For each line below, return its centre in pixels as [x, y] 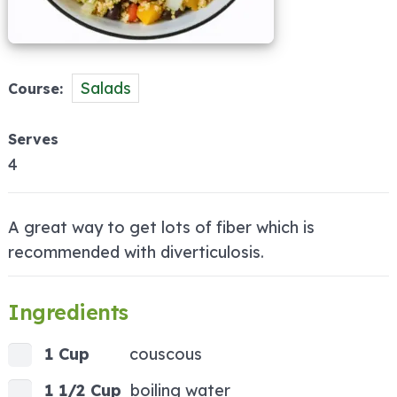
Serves [33, 140]
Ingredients [68, 313]
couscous [166, 354]
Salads [105, 89]
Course [34, 89]
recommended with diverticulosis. [136, 253]
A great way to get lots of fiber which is [161, 228]
